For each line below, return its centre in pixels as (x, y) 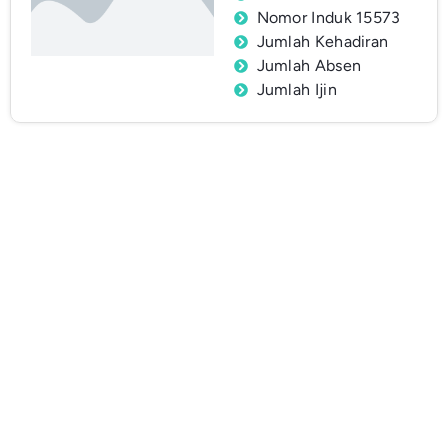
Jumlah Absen (309, 66)
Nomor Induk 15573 (328, 18)
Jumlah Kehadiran (322, 42)
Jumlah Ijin (296, 90)
